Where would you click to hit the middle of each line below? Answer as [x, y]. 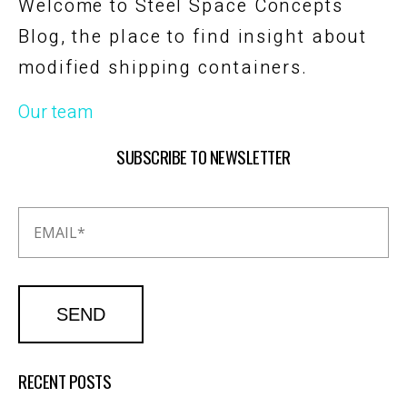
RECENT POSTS [65, 380]
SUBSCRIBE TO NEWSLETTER [203, 156]
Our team [55, 112]
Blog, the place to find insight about [193, 36]
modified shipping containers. [164, 67]
